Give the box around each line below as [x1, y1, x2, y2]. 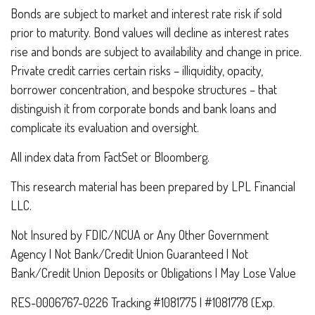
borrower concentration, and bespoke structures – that [11, 81, 277, 97]
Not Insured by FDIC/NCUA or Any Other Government [11, 226, 269, 243]
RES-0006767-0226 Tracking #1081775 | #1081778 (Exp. [11, 294, 275, 310]
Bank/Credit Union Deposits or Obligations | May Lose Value [11, 264, 296, 281]
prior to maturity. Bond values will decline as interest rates [11, 24, 289, 40]
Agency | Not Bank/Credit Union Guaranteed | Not [11, 245, 248, 262]
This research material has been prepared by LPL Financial [11, 178, 295, 194]
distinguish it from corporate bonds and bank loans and [11, 100, 276, 116]
